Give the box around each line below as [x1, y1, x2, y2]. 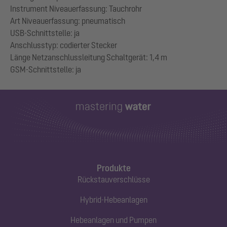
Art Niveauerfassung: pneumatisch [10, 16, 125, 26]
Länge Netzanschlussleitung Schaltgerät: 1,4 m [10, 53, 167, 62]
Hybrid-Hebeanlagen [80, 195, 147, 205]
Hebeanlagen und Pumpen [70, 215, 157, 225]
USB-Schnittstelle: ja [10, 28, 80, 38]
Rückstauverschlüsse [77, 175, 150, 184]
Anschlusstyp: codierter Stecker [10, 41, 117, 50]
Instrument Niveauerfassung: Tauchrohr [10, 4, 142, 14]
